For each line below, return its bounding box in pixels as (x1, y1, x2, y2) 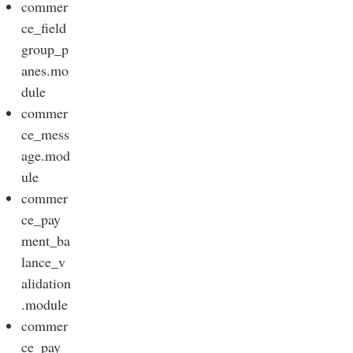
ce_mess (21, 124, 69, 143)
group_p (21, 39, 69, 58)
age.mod (21, 145, 70, 165)
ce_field (21, 17, 66, 37)
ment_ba (21, 230, 70, 250)
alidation (21, 273, 71, 292)
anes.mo (21, 60, 69, 80)
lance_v (21, 251, 65, 271)
